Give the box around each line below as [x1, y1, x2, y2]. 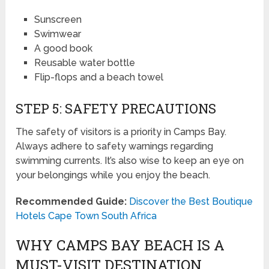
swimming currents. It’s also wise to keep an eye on [16, 155, 244, 167]
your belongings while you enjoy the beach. [16, 169, 211, 181]
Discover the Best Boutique [129, 196, 253, 208]
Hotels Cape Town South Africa [16, 210, 157, 222]
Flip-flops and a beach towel [34, 71, 163, 83]
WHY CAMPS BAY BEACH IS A [16, 235, 225, 255]
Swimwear [34, 28, 81, 40]
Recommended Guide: [16, 196, 127, 208]
